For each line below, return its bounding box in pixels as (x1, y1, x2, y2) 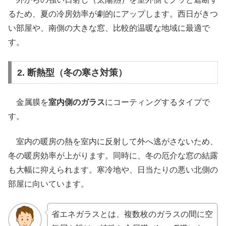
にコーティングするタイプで (105, 97, 210, 106)
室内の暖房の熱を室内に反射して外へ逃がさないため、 (8, 137, 218, 146)
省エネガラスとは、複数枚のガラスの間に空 (51, 209, 213, 218)
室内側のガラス (48, 97, 105, 106)
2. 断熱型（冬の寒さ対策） (17, 67, 127, 78)
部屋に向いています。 (8, 180, 89, 189)
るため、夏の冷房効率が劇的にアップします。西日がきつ (8, 10, 218, 19)
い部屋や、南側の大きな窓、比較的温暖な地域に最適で (8, 24, 210, 33)
